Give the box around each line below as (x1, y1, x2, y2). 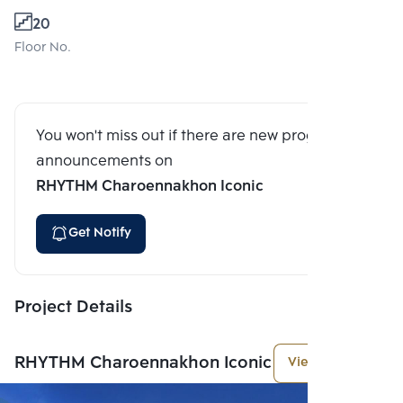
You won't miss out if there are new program (36, 123, 344, 148)
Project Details (14, 293, 132, 321)
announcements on (36, 148, 173, 174)
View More (288, 352, 353, 373)
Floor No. (14, 37, 71, 58)
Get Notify (68, 222, 131, 244)
